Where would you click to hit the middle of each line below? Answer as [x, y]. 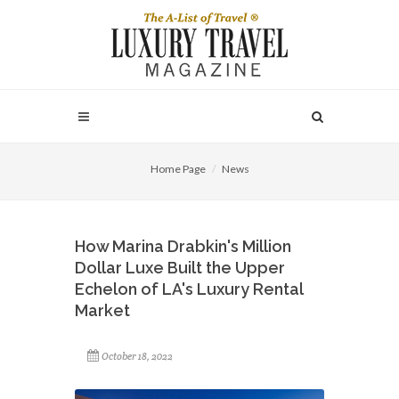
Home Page [178, 169]
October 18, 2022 [137, 356]
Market [102, 310]
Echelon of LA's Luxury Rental [189, 289]
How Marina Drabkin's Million [183, 246]
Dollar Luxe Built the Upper [180, 268]
